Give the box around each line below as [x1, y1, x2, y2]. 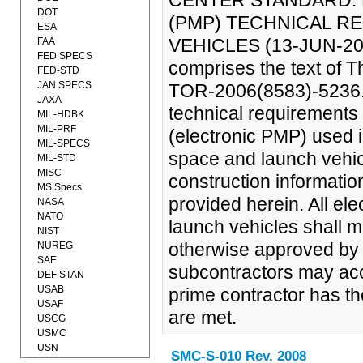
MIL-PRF [37, 123, 76, 135]
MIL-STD [37, 152, 76, 164]
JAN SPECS [37, 79, 92, 91]
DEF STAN [37, 269, 84, 280]
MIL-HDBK [37, 109, 84, 120]
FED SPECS [37, 50, 92, 62]
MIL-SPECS [37, 138, 90, 149]
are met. [168, 307, 237, 328]
